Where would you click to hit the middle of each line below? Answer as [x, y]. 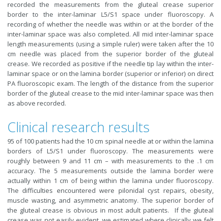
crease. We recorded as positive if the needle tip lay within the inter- [110, 64]
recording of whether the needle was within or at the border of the [110, 24]
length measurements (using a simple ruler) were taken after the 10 [110, 44]
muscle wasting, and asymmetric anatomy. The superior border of [110, 200]
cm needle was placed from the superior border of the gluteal [110, 54]
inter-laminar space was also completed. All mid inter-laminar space [110, 34]
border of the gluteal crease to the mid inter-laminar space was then [110, 93]
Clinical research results [78, 127]
